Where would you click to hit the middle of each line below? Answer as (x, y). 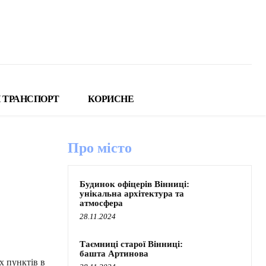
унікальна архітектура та (132, 194)
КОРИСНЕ (110, 99)
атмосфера (101, 203)
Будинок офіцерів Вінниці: (134, 184)
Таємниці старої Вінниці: (131, 244)
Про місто (100, 148)
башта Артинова (114, 254)
